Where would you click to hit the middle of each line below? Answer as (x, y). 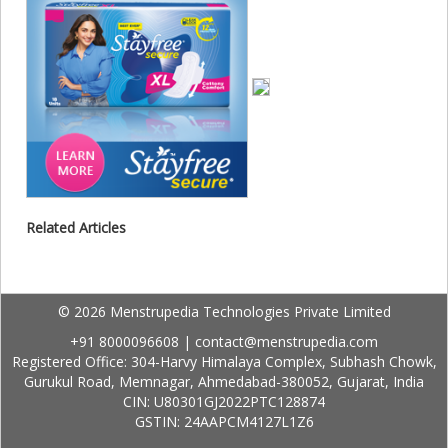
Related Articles (76, 228)
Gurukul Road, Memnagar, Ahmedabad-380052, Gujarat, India (224, 382)
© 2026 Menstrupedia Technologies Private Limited (224, 312)
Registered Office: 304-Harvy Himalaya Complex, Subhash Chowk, (224, 362)
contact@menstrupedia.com (286, 342)
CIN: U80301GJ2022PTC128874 (224, 402)
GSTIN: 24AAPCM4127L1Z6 (224, 422)
